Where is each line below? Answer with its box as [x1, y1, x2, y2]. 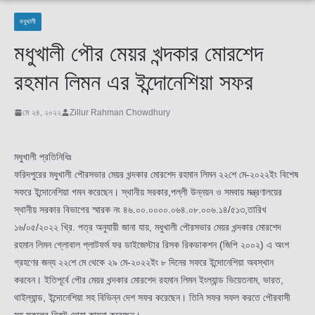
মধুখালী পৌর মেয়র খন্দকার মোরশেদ [14, 40, 263, 66]
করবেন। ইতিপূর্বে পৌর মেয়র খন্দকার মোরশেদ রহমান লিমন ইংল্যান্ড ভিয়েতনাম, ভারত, [14, 274, 283, 285]
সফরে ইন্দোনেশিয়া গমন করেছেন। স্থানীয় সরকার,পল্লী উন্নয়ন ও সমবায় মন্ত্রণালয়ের [14, 186, 282, 198]
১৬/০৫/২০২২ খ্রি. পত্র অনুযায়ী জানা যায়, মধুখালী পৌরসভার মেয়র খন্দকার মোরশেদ [14, 221, 281, 233]
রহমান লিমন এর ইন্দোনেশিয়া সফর [14, 69, 253, 95]
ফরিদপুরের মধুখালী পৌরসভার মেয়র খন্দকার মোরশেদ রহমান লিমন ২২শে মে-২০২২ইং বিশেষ [14, 168, 298, 180]
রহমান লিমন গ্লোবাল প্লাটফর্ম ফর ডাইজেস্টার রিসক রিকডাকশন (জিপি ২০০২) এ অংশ [14, 238, 289, 250]
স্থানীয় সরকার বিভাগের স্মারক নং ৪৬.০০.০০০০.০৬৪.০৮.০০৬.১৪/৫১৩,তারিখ [14, 203, 266, 215]
